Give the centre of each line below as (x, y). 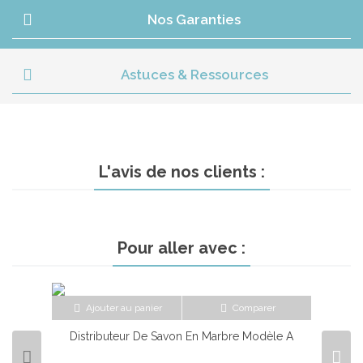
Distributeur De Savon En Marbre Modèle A (181, 336)
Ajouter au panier (124, 308)
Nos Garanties (194, 19)
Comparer (254, 308)
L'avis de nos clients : (181, 172)
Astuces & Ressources (194, 75)
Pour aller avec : (181, 248)
